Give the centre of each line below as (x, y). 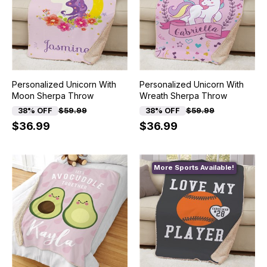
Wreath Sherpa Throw (183, 96)
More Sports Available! (194, 168)
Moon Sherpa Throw (52, 96)
